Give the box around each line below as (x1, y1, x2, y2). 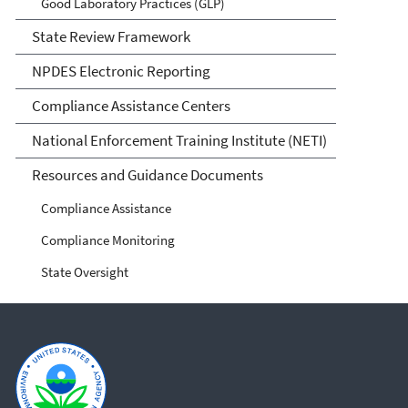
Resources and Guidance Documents (31, 165, 263, 186)
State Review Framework (31, 26, 190, 47)
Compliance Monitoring (41, 231, 175, 249)
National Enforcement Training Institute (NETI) (31, 130, 327, 151)
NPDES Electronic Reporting (31, 61, 210, 82)
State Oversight (41, 263, 128, 280)
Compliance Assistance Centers (31, 96, 230, 117)
